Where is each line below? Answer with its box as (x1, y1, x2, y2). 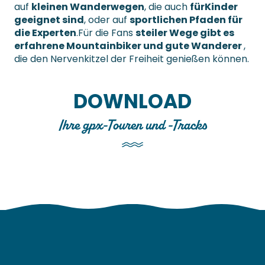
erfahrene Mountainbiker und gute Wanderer (14, 39, 244, 53)
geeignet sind (14, 13, 84, 27)
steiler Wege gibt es (135, 26, 234, 40)
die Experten (14, 26, 76, 40)
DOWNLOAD (73, 88, 192, 116)
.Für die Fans (76, 26, 135, 40)
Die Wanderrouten (79, 159, 186, 175)
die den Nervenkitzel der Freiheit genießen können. (14, 52, 249, 66)
